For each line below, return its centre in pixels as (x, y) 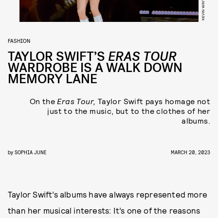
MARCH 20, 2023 (191, 152)
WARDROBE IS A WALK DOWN (95, 68)
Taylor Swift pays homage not (153, 101)
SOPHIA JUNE (30, 152)
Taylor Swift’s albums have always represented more (108, 194)
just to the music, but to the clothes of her (129, 111)
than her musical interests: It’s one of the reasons (104, 210)
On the (43, 101)
